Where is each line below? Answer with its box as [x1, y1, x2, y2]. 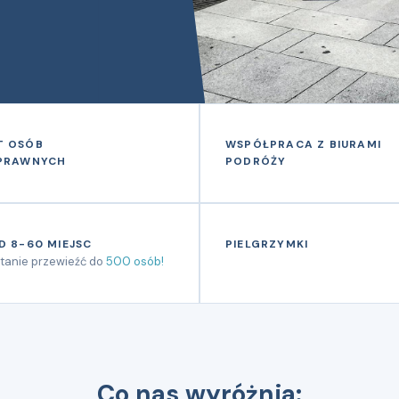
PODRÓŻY [225, 154, 287, 168]
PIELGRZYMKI [225, 237, 309, 251]
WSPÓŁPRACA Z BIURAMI [225, 137, 381, 151]
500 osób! [106, 254, 164, 269]
